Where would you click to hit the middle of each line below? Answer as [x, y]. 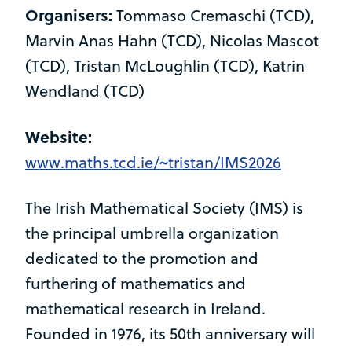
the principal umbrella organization [152, 233]
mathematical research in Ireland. [145, 309]
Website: [59, 137]
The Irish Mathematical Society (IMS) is [164, 208]
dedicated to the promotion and [142, 258]
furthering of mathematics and [136, 284]
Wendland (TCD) [85, 91]
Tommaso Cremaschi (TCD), [215, 16]
